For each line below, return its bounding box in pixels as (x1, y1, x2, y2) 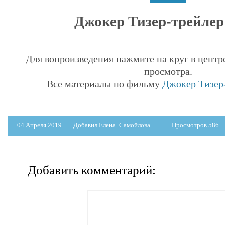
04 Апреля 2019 (17, 121, 63, 129)
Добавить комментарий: (28, 163, 156, 177)
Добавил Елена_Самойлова (73, 121, 150, 129)
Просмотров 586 (172, 121, 219, 129)
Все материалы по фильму (46, 78, 162, 89)
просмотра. (144, 65, 193, 77)
